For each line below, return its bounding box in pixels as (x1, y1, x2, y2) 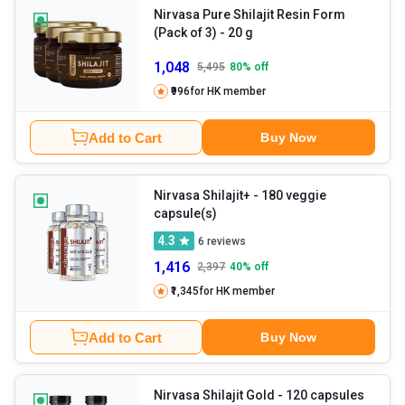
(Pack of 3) (154, 25, 218, 41)
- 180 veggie (250, 188, 262, 203)
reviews (204, 234, 247, 248)
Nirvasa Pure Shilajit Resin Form (154, 7, 346, 23)
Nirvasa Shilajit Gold (154, 388, 276, 403)
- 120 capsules (286, 388, 365, 403)
